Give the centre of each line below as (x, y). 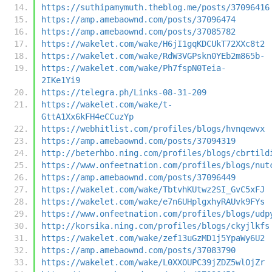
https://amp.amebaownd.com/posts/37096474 (138, 19)
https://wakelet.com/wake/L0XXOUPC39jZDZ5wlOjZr (153, 262)
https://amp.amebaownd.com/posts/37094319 (138, 141)
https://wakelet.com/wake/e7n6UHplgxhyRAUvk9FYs (153, 201)
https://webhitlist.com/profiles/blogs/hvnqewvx (153, 128)
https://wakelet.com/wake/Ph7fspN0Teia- (134, 68)
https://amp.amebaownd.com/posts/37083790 (138, 250)
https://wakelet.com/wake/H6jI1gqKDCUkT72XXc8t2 (153, 43)
